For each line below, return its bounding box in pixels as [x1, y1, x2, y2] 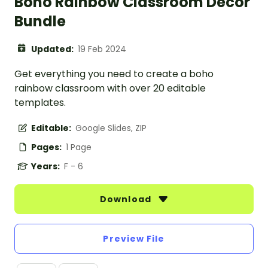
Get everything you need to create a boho [14, 67, 214, 81]
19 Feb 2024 [78, 43, 126, 56]
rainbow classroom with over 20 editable [14, 81, 206, 96]
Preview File [103, 233, 165, 245]
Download [100, 193, 154, 206]
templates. [14, 96, 66, 110]
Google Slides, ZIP [75, 122, 147, 135]
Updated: [31, 43, 75, 56]
